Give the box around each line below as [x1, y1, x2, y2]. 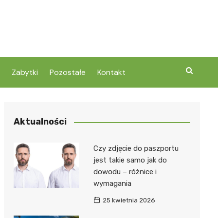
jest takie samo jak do [93, 156, 167, 165]
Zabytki [11, 67, 38, 78]
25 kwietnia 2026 [102, 197, 155, 204]
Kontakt [97, 67, 126, 78]
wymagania [93, 179, 131, 188]
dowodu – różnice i [93, 167, 157, 177]
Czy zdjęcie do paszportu [93, 144, 179, 153]
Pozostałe [49, 67, 86, 78]
